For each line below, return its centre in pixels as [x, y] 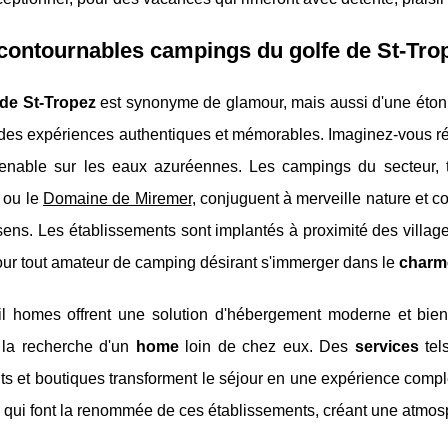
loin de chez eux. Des [266, 347]
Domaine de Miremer [117, 199]
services [386, 347]
